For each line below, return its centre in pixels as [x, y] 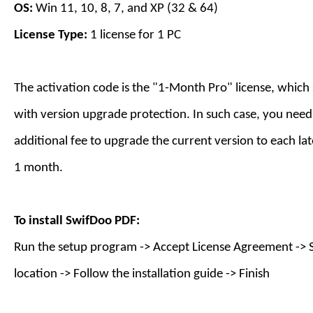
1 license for [122, 35]
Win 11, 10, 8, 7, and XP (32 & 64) [127, 9]
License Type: [51, 35]
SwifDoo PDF [101, 221]
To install [40, 221]
